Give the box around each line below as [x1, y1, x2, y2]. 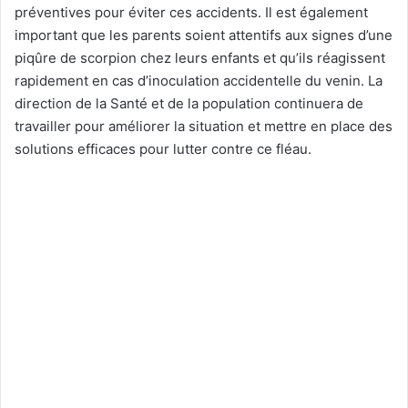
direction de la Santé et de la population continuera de [15, 95, 363, 112]
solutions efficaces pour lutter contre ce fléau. [15, 140, 311, 158]
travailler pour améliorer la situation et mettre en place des [15, 117, 393, 135]
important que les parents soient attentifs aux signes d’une [15, 26, 393, 44]
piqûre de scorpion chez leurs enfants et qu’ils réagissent [15, 49, 385, 66]
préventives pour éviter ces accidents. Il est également [15, 4, 368, 21]
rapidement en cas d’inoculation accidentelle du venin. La [15, 72, 382, 89]
